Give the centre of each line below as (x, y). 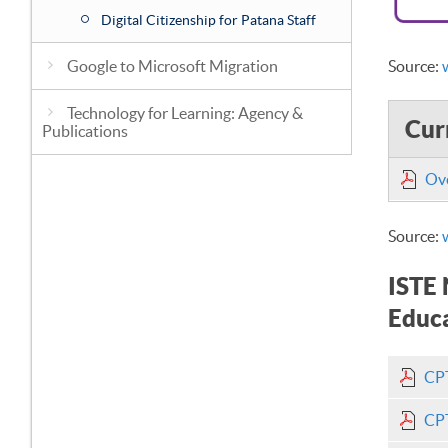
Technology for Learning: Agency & (185, 113)
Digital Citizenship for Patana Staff (208, 20)
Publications (85, 131)
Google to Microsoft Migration (172, 66)
